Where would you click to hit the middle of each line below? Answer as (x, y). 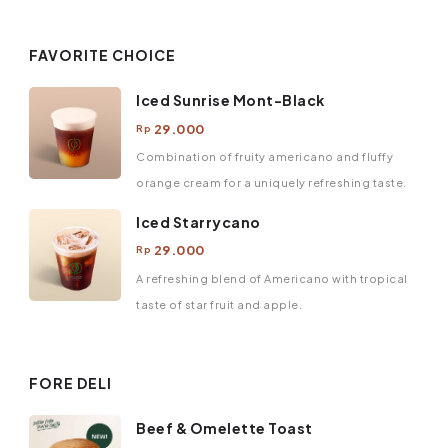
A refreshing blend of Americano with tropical (272, 278)
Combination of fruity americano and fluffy (264, 157)
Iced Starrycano (198, 221)
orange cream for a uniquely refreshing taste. (271, 183)
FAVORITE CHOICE (102, 54)
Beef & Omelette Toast (224, 428)
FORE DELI (70, 382)
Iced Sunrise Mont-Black (230, 100)
